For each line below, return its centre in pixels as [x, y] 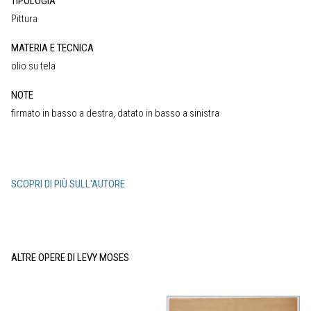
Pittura [24, 18]
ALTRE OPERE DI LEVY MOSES [70, 257]
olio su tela [33, 66]
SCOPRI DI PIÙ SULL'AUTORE [68, 184]
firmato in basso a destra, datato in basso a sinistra [115, 113]
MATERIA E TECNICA [52, 48]
